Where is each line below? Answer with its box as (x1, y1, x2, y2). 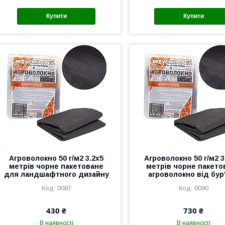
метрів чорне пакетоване (9, 162, 104, 170)
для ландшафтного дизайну (4, 170, 109, 178)
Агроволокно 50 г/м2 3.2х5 (9, 154, 104, 162)
